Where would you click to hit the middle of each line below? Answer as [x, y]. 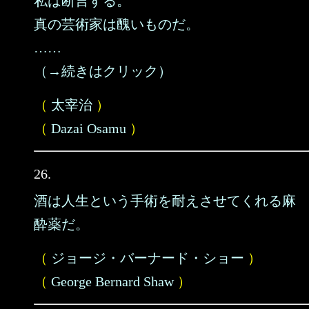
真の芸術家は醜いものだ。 [117, 24]
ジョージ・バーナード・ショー [148, 258]
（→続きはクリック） [103, 71]
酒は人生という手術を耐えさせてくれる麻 [165, 201]
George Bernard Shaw [112, 281]
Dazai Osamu [89, 128]
